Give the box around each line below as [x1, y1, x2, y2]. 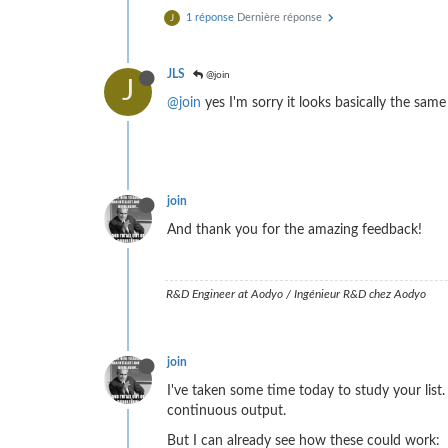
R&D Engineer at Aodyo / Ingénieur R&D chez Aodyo [166, 288, 426, 301]
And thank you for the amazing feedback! [167, 223, 422, 238]
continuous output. [167, 404, 286, 419]
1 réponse [186, 12, 234, 24]
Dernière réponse [237, 12, 325, 24]
